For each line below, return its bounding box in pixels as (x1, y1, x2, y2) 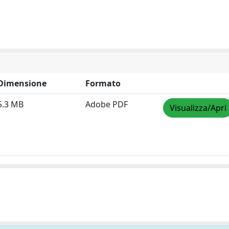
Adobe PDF (85, 99, 128, 110)
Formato (85, 78, 121, 89)
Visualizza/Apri (170, 102, 226, 113)
